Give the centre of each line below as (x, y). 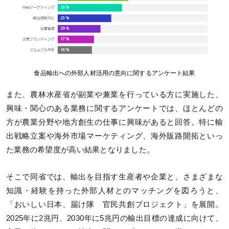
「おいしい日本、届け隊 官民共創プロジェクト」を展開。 (114, 204)
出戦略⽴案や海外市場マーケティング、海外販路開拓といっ (114, 136)
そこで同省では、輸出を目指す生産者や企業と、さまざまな (114, 177)
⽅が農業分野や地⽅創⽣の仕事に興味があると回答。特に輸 (114, 122)
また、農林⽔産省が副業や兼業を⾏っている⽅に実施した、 (114, 94)
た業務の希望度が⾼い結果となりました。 (81, 150)
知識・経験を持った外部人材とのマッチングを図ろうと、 (114, 190)
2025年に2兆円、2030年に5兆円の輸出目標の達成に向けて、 (114, 218)
